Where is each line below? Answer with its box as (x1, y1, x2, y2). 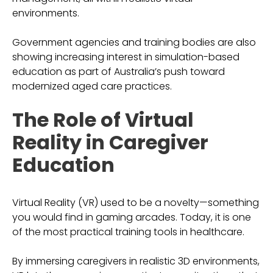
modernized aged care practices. (12, 79, 172, 93)
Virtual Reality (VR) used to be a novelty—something (12, 196, 259, 210)
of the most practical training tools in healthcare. (12, 225, 244, 239)
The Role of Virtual (12, 106, 194, 133)
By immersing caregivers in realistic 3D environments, (12, 254, 260, 268)
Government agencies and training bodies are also (12, 35, 256, 49)
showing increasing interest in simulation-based (12, 50, 239, 64)
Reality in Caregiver (12, 129, 208, 156)
